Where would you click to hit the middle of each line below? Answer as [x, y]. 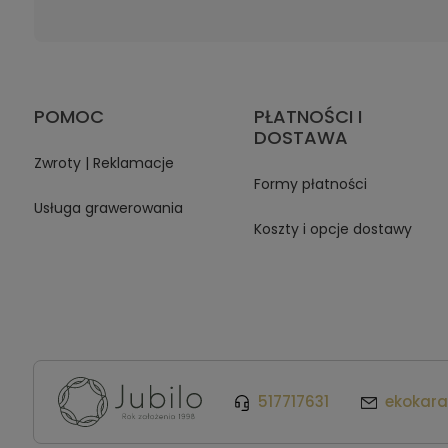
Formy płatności [311, 183]
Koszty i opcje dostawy [333, 229]
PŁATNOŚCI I [308, 116]
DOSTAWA [301, 137]
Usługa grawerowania [108, 208]
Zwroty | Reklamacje [103, 162]
